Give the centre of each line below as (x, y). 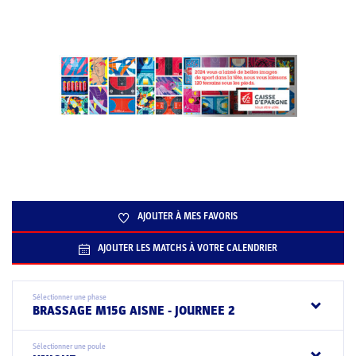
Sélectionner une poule (69, 346)
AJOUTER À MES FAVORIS (188, 216)
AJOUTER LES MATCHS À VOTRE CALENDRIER (188, 248)
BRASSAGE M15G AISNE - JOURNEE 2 (133, 311)
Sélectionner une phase (70, 297)
